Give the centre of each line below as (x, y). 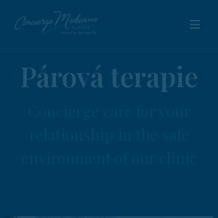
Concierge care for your (109, 111)
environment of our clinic (109, 157)
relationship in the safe (109, 134)
